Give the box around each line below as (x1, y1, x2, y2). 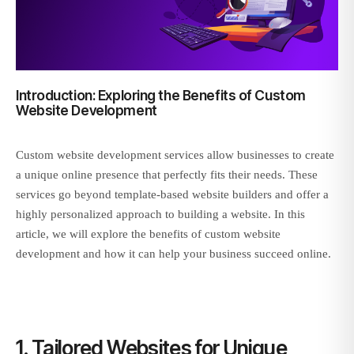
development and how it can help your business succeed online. (16, 247, 331, 261)
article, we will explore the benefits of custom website (16, 228, 281, 241)
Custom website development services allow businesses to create (16, 149, 334, 162)
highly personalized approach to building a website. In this (16, 208, 305, 221)
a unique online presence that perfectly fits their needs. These (16, 168, 318, 182)
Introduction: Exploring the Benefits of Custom (16, 87, 306, 104)
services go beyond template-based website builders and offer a (16, 188, 329, 201)
